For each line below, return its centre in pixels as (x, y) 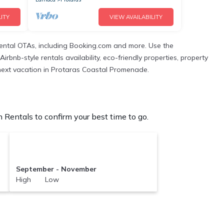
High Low (37, 180)
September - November (56, 169)
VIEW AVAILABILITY (136, 17)
